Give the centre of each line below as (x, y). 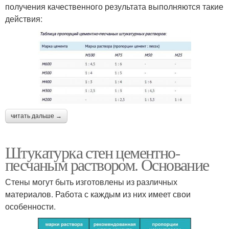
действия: (24, 18)
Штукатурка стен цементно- (93, 152)
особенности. (30, 206)
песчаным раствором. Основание (107, 164)
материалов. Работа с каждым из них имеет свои (98, 194)
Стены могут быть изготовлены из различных (91, 181)
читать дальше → (36, 116)
